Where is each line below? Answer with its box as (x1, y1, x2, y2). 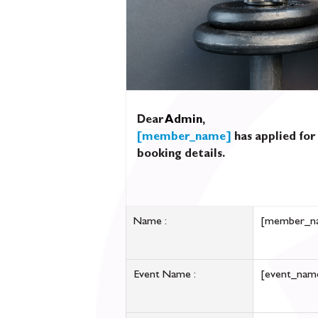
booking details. (137, 149, 225, 160)
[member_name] (137, 132, 231, 143)
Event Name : (133, 270, 196, 281)
